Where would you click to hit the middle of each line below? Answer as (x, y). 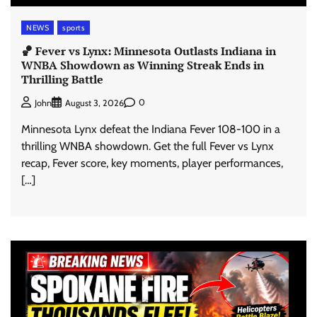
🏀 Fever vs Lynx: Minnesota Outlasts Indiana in (149, 51)
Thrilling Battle (62, 80)
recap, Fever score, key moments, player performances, (152, 163)
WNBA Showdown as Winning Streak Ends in (143, 65)
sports (74, 28)
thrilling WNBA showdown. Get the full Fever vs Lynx (148, 146)
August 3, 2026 (94, 103)
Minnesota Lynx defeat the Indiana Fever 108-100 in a (151, 129)
